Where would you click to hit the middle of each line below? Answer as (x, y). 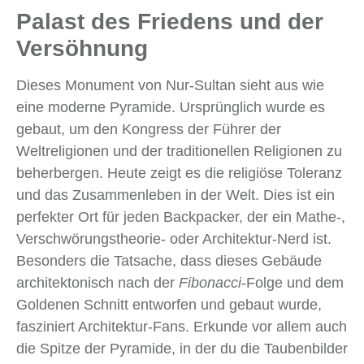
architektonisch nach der (97, 283)
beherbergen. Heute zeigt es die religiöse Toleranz (179, 173)
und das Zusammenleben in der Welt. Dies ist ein (175, 195)
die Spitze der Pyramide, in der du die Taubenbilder (182, 349)
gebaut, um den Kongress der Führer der (149, 130)
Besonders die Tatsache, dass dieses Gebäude (169, 261)
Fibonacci (210, 283)
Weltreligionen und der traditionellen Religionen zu (179, 152)
